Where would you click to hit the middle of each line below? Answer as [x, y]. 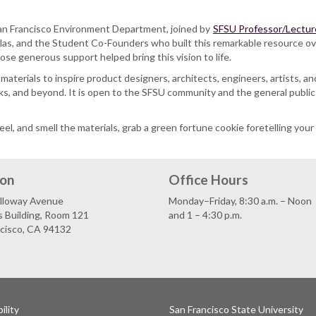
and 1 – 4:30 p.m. [205, 215]
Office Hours [208, 180]
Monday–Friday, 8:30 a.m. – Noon [240, 201]
